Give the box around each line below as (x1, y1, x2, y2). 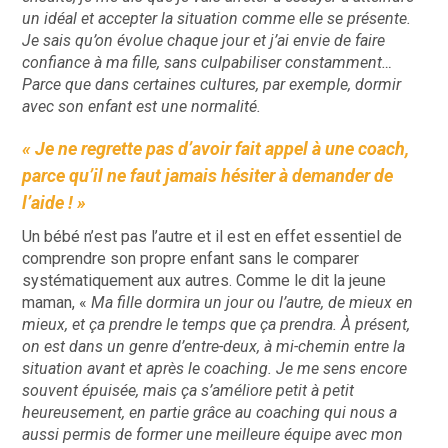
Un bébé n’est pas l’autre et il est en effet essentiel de (22, 227, 403, 247)
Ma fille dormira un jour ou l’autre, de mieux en (91, 293, 414, 313)
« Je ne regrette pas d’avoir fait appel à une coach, (22, 138, 410, 160)
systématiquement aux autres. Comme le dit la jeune (22, 271, 387, 291)
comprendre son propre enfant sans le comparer (22, 249, 360, 269)
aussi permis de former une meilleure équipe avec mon (22, 425, 404, 445)
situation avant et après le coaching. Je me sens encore (22, 359, 408, 379)
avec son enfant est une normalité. (22, 97, 262, 117)
